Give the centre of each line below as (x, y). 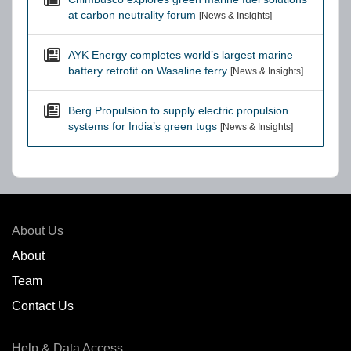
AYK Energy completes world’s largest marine (181, 55)
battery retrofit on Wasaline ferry (148, 71)
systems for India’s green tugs (143, 126)
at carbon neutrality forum (132, 15)
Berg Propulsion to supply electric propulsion (178, 110)
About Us (38, 231)
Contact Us (43, 306)
